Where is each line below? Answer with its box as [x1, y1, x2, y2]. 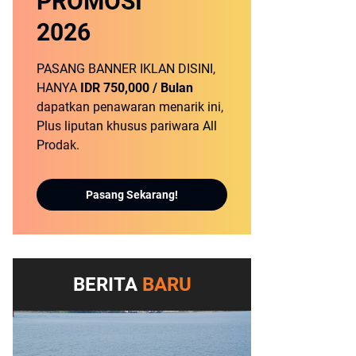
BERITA [72, 273, 142, 296]
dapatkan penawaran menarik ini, [37, 99, 223, 115]
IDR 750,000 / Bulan [80, 80, 193, 96]
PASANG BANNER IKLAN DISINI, [37, 61, 215, 77]
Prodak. [37, 137, 79, 153]
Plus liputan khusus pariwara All [37, 118, 217, 134]
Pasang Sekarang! [86, 188, 178, 201]
